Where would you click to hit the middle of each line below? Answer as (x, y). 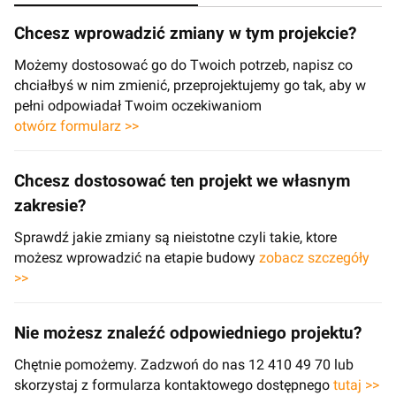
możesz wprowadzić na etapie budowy (137, 257)
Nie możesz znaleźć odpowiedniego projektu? (188, 333)
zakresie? (50, 206)
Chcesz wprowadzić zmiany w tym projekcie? (185, 33)
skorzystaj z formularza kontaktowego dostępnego (174, 385)
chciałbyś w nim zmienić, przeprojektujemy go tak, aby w (190, 85)
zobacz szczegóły (314, 257)
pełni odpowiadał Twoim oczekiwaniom (138, 105)
